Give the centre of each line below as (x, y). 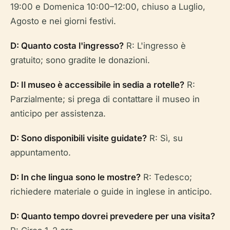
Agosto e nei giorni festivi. (63, 21)
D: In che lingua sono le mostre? (75, 177)
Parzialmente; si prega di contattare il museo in (105, 99)
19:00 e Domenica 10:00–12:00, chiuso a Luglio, (108, 7)
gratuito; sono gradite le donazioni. (80, 60)
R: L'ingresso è (155, 46)
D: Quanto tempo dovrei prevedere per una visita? (113, 216)
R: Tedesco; (166, 177)
